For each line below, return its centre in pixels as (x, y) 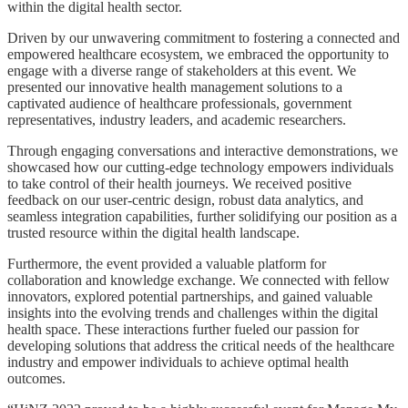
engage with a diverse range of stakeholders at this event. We (182, 71)
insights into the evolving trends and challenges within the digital (193, 313)
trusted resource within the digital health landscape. (153, 233)
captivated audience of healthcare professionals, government (179, 103)
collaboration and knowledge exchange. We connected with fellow (199, 280)
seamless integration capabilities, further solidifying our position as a (202, 216)
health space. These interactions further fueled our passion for (183, 329)
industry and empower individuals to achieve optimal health (178, 362)
